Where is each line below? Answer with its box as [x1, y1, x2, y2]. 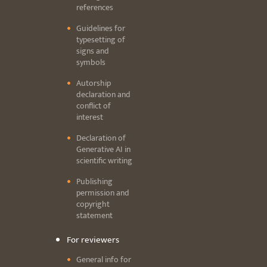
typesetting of [76, 33, 125, 47]
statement [76, 209, 113, 223]
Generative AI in [76, 142, 131, 157]
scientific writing [76, 154, 132, 168]
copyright [76, 197, 110, 212]
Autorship [76, 76, 111, 91]
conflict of [76, 99, 111, 113]
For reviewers [67, 232, 119, 248]
